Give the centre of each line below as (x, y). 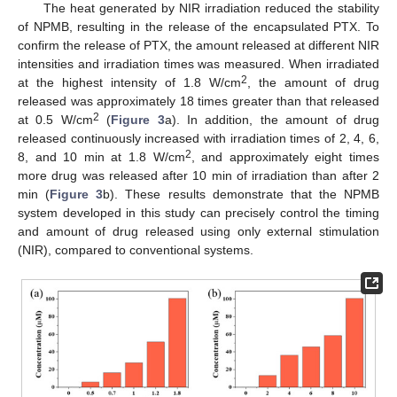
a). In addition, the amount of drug (272, 119)
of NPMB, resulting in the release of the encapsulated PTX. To (198, 26)
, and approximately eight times (285, 156)
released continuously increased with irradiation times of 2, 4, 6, (198, 138)
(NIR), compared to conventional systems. (136, 249)
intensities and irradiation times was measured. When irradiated (198, 63)
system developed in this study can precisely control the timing (198, 212)
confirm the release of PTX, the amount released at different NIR (198, 45)
